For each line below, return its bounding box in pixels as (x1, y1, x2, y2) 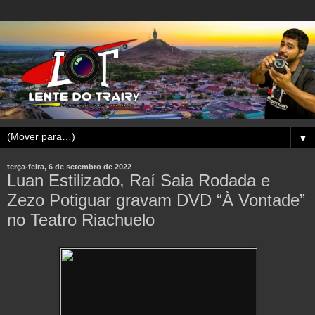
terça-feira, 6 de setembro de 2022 (7, 162, 131, 172)
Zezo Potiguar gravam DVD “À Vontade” (7, 191, 305, 210)
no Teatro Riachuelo (7, 210, 155, 230)
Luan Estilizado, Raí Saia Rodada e (7, 171, 270, 191)
